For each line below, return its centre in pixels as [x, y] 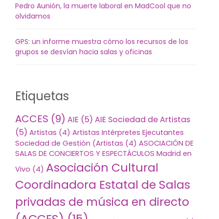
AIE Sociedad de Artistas [143, 119]
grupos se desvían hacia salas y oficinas [84, 52]
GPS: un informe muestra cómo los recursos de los [102, 41]
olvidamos [33, 16]
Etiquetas [42, 96]
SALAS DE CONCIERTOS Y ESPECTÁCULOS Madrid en [104, 153]
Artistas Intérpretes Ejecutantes [128, 132]
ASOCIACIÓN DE [166, 143]
